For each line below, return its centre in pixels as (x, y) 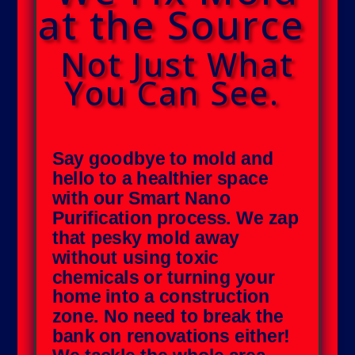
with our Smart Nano (141, 198)
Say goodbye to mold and (162, 158)
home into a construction (161, 296)
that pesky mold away (145, 237)
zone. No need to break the (168, 316)
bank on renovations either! (171, 336)
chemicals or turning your (163, 277)
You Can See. (177, 92)
